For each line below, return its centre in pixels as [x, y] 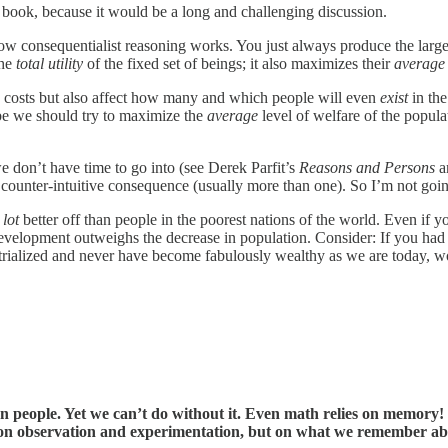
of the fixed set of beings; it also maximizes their [238, 64]
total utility [49, 64]
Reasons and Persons [367, 168]
